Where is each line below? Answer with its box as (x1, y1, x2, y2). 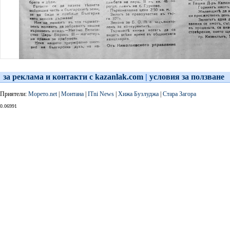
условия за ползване (149, 72, 224, 81)
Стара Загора (163, 90, 196, 98)
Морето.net (28, 90, 57, 98)
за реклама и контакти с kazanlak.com (3, 72, 143, 81)
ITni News (88, 90, 114, 98)
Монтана (61, 90, 84, 98)
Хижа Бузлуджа (118, 90, 159, 98)
